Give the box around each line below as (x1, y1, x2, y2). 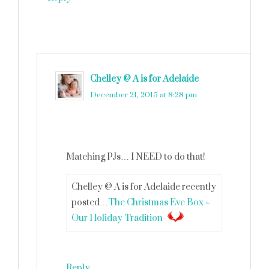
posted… (71, 197, 108, 208)
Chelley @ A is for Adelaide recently (71, 181, 216, 193)
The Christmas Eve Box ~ (108, 197, 210, 208)
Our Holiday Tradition (71, 213, 163, 224)
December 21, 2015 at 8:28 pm (90, 90, 197, 100)
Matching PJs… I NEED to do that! (66, 151, 205, 163)
